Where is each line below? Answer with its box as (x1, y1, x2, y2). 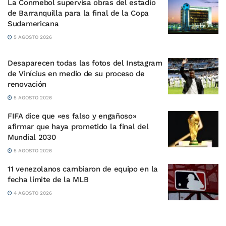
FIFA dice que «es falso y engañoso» (8, 111, 137, 121)
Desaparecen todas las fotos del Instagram (8, 59, 162, 68)
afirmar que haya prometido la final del (8, 122, 149, 131)
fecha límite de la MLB (8, 175, 89, 184)
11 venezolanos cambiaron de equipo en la (8, 164, 158, 174)
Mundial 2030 (8, 133, 56, 142)
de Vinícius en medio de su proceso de (8, 69, 145, 78)
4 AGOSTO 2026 (12, 190, 52, 196)
